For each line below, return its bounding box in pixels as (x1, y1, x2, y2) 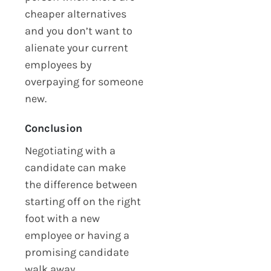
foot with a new (24, 211, 100, 225)
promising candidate (24, 245, 129, 259)
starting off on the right (24, 194, 141, 208)
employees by (24, 57, 91, 71)
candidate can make (24, 160, 126, 174)
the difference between (24, 177, 137, 191)
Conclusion (24, 121, 82, 135)
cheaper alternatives (24, 7, 126, 21)
